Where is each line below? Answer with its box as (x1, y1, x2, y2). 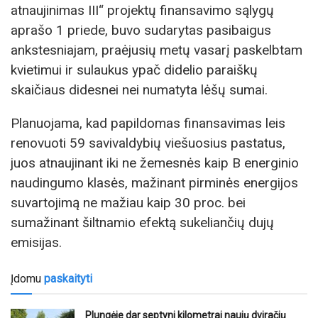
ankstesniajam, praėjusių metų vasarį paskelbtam (11, 41, 302, 58)
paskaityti (44, 272, 92, 286)
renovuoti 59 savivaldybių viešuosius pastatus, (11, 135, 285, 152)
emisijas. (11, 234, 62, 251)
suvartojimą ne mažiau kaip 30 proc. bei (11, 194, 246, 212)
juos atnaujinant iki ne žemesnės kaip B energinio (11, 155, 299, 172)
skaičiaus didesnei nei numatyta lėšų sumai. (11, 81, 268, 98)
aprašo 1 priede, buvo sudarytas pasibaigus (11, 21, 271, 38)
